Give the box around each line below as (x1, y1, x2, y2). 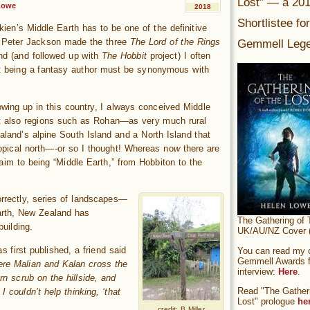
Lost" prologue (237, 296, 298, 307)
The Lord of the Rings (129, 37, 221, 48)
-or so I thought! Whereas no (54, 143, 174, 154)
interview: (237, 266, 278, 277)
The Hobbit (101, 51, 147, 62)
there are (183, 143, 220, 154)
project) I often (146, 51, 211, 62)
